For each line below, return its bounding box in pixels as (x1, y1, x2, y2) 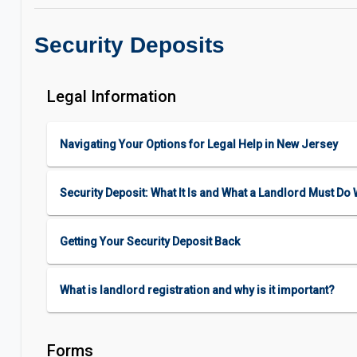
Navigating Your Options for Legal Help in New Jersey (60, 138, 338, 151)
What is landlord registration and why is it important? (60, 284, 335, 296)
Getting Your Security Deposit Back (60, 235, 240, 248)
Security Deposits (34, 33, 225, 57)
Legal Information (47, 87, 176, 106)
